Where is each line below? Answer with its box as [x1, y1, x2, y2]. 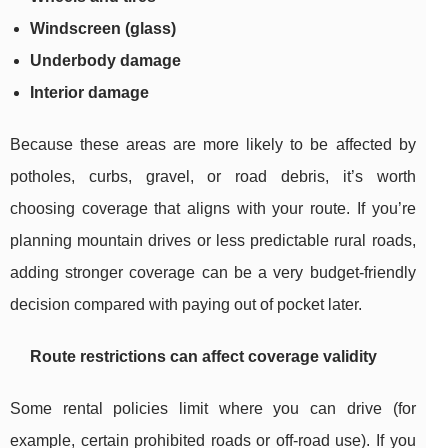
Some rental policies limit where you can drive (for [10, 400, 416, 418]
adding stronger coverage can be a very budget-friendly [10, 264, 416, 282]
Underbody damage [30, 52, 181, 70]
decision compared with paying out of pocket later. [10, 296, 362, 314]
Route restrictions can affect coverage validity [30, 348, 377, 366]
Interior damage [30, 84, 149, 102]
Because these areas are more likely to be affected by [10, 136, 416, 154]
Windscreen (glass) [30, 20, 176, 38]
